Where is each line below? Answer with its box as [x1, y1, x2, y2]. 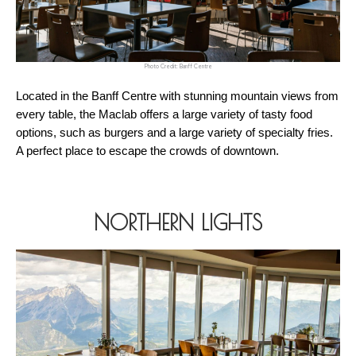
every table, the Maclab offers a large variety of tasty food [16, 108, 312, 122]
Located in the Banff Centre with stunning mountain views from [16, 90, 339, 103]
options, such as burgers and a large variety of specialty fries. [16, 126, 333, 140]
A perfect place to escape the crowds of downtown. [16, 145, 279, 158]
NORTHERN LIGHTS [94, 210, 262, 236]
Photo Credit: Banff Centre [144, 63, 212, 71]
